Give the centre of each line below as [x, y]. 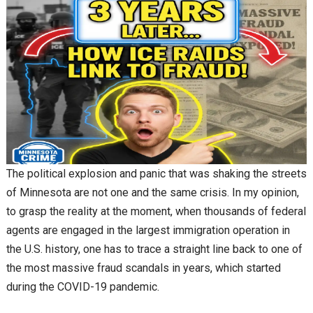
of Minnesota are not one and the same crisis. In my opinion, [152, 193]
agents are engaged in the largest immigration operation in [148, 231]
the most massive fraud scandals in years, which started [143, 268]
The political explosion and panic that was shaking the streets [156, 174]
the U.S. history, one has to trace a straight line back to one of [154, 249]
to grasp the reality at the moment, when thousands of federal [156, 212]
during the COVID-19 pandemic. [82, 287]
